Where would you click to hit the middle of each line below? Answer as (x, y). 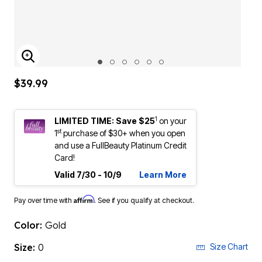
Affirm (84, 199)
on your (173, 121)
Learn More (163, 175)
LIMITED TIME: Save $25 (105, 121)
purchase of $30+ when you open (123, 133)
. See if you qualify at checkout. (144, 200)
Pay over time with (44, 200)
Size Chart (229, 247)
